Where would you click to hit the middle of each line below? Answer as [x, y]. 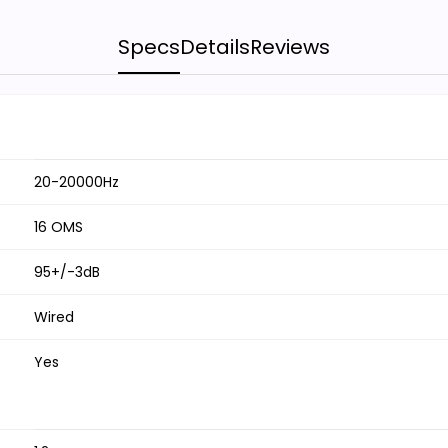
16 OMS [58, 227]
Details [215, 47]
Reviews [290, 47]
